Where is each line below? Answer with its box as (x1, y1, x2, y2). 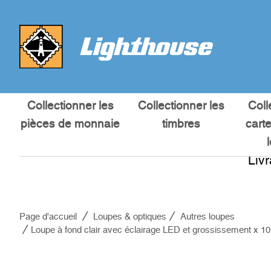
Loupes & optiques (93, 212, 166, 221)
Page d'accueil (19, 212, 77, 221)
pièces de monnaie (21, 119, 120, 130)
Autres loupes (180, 212, 235, 221)
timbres (162, 119, 200, 130)
